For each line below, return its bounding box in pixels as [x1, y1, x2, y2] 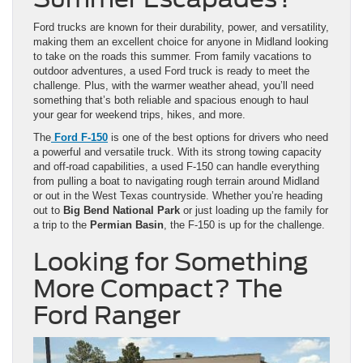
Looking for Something [33, 247, 308, 277]
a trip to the [33, 219, 90, 232]
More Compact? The [33, 274, 283, 304]
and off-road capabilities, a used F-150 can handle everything [33, 160, 319, 173]
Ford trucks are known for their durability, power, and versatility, [33, 21, 329, 34]
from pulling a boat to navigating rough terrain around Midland [33, 175, 319, 188]
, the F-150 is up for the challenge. [164, 219, 325, 232]
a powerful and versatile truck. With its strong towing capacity [33, 146, 322, 159]
